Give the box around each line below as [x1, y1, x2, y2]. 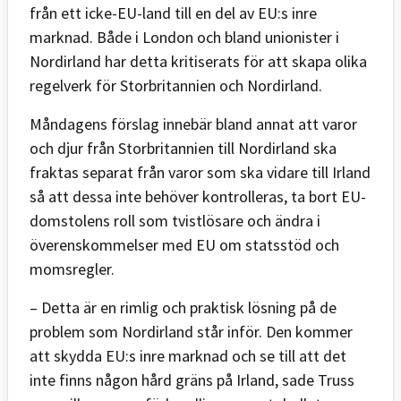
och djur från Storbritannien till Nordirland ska [30, 137, 337, 158]
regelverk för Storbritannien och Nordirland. [30, 74, 322, 96]
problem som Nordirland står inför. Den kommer [30, 320, 353, 342]
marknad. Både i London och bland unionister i [30, 26, 339, 47]
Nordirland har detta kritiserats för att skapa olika [30, 50, 367, 72]
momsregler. [30, 258, 115, 279]
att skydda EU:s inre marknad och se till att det [30, 345, 346, 366]
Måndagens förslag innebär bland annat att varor [30, 113, 357, 134]
